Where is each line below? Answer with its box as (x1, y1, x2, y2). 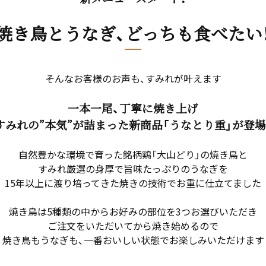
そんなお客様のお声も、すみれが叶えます (45, 71, 221, 85)
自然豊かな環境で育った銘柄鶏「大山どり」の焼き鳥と (18, 147, 248, 161)
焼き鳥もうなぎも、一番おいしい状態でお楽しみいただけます (2, 232, 264, 247)
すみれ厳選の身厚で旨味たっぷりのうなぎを (38, 161, 228, 176)
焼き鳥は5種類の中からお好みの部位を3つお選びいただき (9, 204, 257, 218)
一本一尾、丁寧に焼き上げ (68, 99, 198, 116)
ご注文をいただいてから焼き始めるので (47, 218, 218, 233)
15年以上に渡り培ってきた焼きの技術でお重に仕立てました (5, 175, 261, 190)
